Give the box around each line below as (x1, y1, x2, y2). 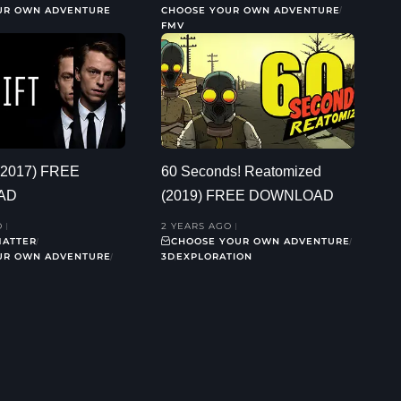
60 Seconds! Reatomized (161, 164, 321, 180)
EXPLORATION (176, 251, 252, 263)
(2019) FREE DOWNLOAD (161, 188, 334, 204)
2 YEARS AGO (161, 220, 232, 233)
